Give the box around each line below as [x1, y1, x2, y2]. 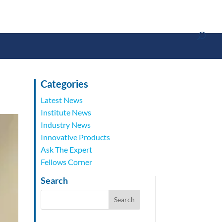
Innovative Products [40, 132, 110, 142]
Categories [40, 78, 88, 90]
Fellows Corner [40, 157, 92, 167]
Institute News [40, 108, 91, 117]
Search [40, 174, 68, 186]
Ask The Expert [40, 145, 92, 155]
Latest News [40, 95, 83, 105]
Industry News [40, 120, 91, 130]
